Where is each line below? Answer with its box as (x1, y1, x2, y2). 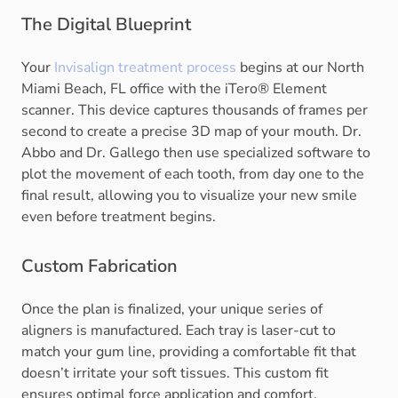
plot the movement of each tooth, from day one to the (21, 164, 364, 185)
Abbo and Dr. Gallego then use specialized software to (21, 143, 370, 163)
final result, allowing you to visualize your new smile (21, 186, 357, 206)
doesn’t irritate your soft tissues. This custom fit (21, 363, 329, 384)
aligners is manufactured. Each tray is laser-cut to (21, 321, 336, 341)
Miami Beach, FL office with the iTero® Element (21, 79, 327, 99)
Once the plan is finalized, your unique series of (21, 299, 322, 320)
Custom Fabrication (21, 254, 178, 279)
